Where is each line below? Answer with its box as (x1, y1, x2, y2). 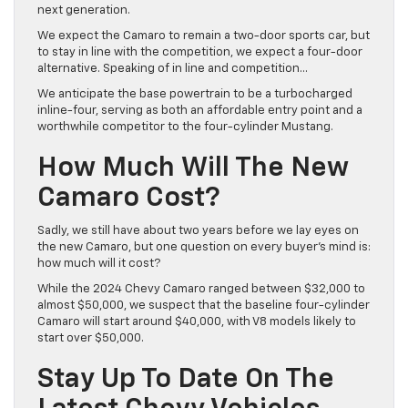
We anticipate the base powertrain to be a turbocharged (37, 87, 352, 100)
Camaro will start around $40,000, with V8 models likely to (37, 315, 356, 328)
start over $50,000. (37, 331, 144, 344)
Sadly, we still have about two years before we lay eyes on (37, 224, 359, 237)
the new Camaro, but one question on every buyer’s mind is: (37, 240, 371, 253)
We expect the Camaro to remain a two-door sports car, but (37, 29, 370, 42)
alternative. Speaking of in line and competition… (37, 62, 308, 75)
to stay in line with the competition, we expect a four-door (37, 46, 362, 58)
